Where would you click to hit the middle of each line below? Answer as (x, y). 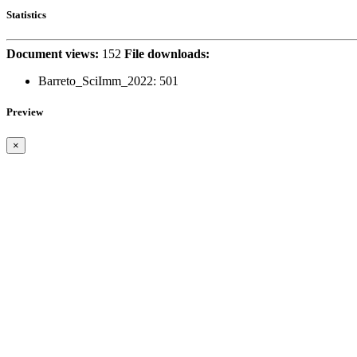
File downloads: (167, 54)
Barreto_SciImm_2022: (97, 81)
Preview (25, 112)
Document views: (53, 54)
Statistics (26, 15)
